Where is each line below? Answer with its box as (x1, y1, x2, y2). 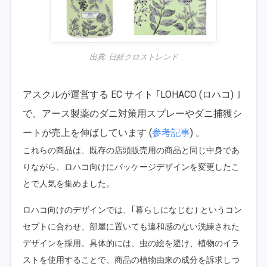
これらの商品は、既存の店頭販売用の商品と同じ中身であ (23, 145, 240, 156)
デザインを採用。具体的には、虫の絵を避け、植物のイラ (23, 238, 240, 249)
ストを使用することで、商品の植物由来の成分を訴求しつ (23, 254, 240, 265)
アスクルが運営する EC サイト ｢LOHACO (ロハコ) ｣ (23, 88, 241, 100)
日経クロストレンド (108, 52, 178, 61)
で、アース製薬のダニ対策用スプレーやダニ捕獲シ (23, 107, 242, 119)
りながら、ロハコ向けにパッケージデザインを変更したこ (23, 162, 240, 172)
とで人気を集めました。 (23, 178, 114, 189)
